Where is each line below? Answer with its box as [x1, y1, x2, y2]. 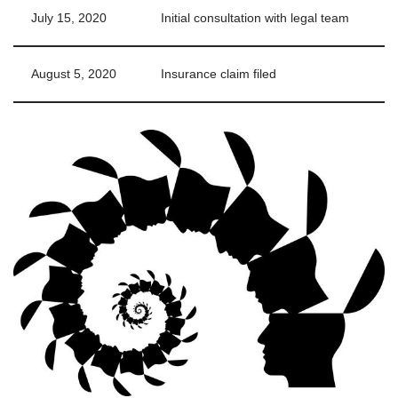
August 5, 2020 [31, 67, 116, 81]
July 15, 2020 [31, 11, 107, 25]
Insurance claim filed [161, 67, 276, 81]
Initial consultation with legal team [161, 11, 349, 25]
